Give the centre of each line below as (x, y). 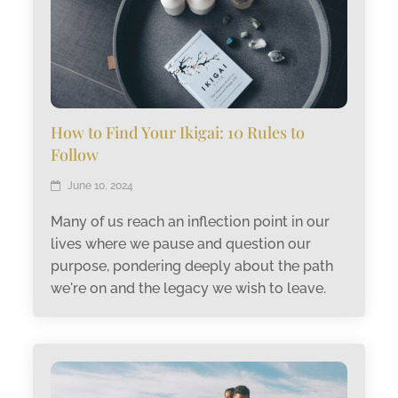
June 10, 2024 (101, 185)
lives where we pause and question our (181, 243)
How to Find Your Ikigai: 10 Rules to (178, 132)
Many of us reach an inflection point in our (191, 221)
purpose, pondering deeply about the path (192, 266)
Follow (75, 154)
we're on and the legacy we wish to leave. (189, 288)
